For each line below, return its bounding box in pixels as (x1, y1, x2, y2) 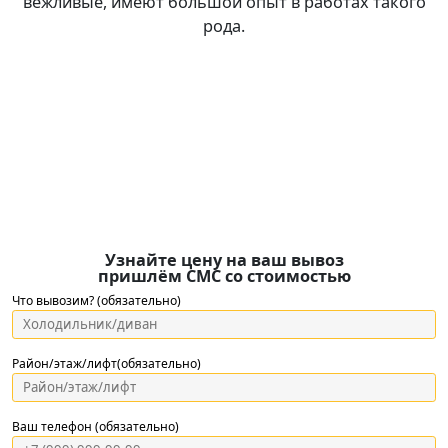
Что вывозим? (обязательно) (12, 292, 181, 310)
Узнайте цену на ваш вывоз (104, 249, 344, 272)
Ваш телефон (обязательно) (12, 418, 179, 436)
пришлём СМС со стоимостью (97, 265, 351, 288)
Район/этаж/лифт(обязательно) (12, 355, 201, 373)
